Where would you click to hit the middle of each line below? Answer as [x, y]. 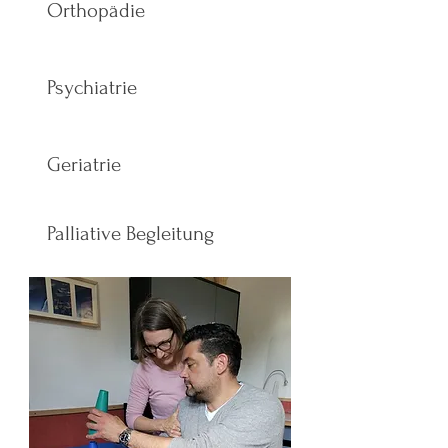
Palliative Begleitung [130, 233]
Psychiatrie [92, 87]
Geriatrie [84, 164]
